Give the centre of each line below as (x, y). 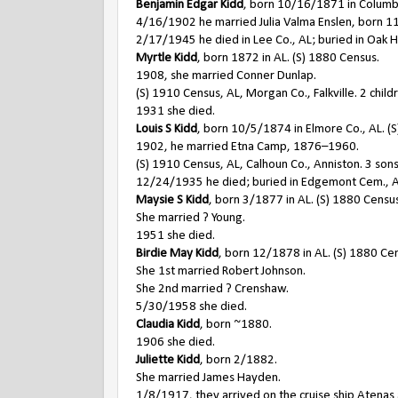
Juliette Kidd (168, 360)
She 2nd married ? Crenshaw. (212, 289)
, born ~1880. (236, 325)
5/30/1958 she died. (191, 307)
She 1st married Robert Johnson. (221, 271)
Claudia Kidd (168, 325)
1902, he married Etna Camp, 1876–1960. (247, 147)
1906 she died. (175, 342)
